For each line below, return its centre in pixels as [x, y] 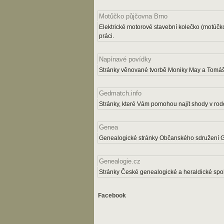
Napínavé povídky [125, 59]
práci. [106, 36]
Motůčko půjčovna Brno [133, 16]
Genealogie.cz [120, 161]
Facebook [111, 195]
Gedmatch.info [120, 93]
